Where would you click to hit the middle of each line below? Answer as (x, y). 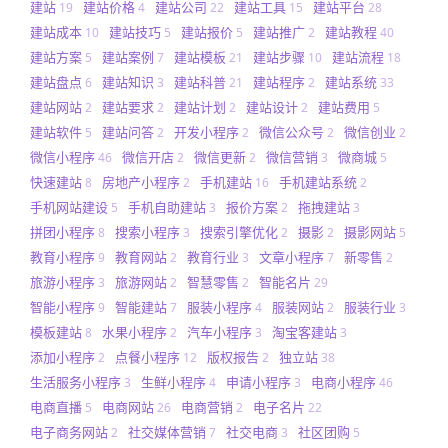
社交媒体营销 (167, 431)
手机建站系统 (318, 181)
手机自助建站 (167, 206)
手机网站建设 (69, 206)
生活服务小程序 (75, 381)
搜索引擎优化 (239, 231)
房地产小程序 (141, 181)
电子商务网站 (69, 431)
